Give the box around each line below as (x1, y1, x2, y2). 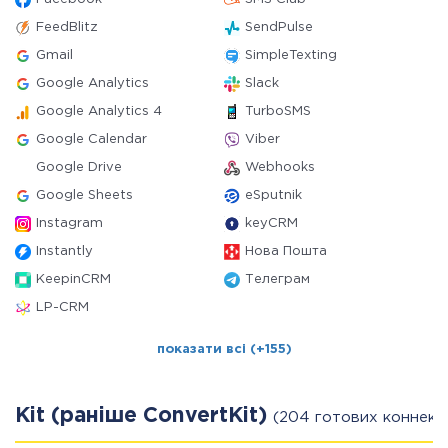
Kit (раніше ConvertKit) (15, 407, 273, 425)
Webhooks (245, 162, 315, 173)
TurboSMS (245, 106, 311, 117)
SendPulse (245, 22, 313, 33)
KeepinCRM (36, 274, 111, 285)
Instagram (36, 218, 103, 229)
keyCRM (245, 218, 298, 229)
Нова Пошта (245, 246, 327, 257)
